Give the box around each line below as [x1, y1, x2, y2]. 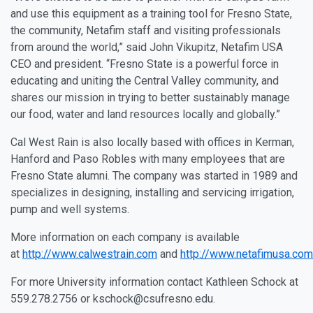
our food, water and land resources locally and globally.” [10, 108, 280, 122]
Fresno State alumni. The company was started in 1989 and [10, 169, 298, 183]
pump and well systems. [10, 203, 129, 217]
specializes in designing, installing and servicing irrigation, [10, 186, 294, 200]
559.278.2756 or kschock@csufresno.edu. [10, 292, 215, 306]
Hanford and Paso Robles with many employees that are [10, 152, 285, 166]
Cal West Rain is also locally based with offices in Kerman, [10, 136, 294, 150]
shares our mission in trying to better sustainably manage [10, 91, 290, 105]
